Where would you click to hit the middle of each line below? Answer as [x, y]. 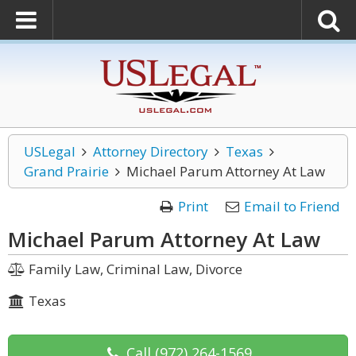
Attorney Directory [150, 151]
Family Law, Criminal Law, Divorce [133, 269]
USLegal [50, 151]
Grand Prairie [66, 171]
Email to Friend [292, 206]
